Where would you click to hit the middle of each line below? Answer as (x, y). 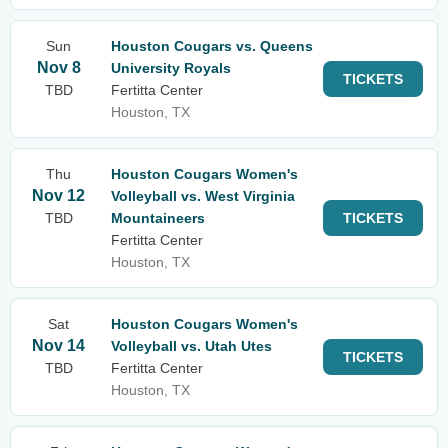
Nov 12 (58, 195)
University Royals (171, 68)
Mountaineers (158, 218)
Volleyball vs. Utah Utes (191, 346)
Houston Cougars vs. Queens (212, 46)
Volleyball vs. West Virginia (203, 196)
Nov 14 (58, 345)
